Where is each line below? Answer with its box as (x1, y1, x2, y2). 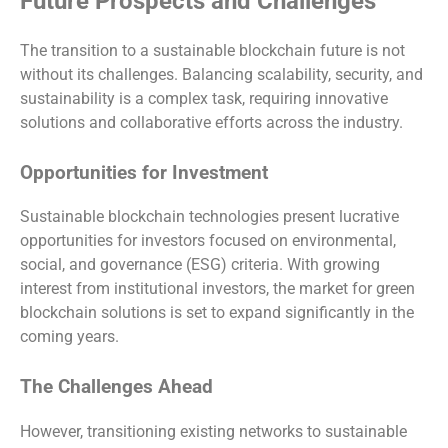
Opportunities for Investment (20, 161, 268, 184)
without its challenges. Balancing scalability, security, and (20, 64, 423, 84)
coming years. (20, 327, 119, 347)
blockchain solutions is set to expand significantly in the (20, 303, 414, 323)
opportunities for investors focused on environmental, (20, 231, 396, 251)
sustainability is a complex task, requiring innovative (20, 88, 388, 108)
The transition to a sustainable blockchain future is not (20, 40, 405, 60)
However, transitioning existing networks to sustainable (20, 422, 407, 442)
